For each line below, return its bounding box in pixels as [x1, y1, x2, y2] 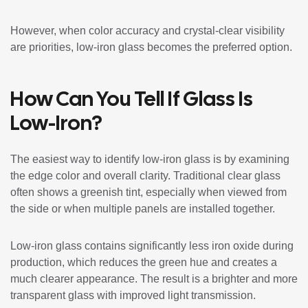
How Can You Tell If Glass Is [10, 85, 253, 112]
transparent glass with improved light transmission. [10, 289, 256, 301]
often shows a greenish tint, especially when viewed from [10, 186, 287, 198]
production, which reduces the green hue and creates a [10, 256, 277, 268]
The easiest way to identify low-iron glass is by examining [10, 153, 289, 165]
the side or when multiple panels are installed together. [10, 202, 275, 214]
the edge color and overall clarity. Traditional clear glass [10, 169, 280, 181]
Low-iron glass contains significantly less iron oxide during [10, 239, 294, 252]
